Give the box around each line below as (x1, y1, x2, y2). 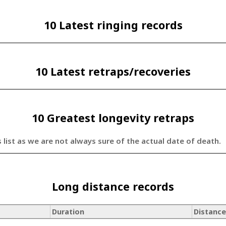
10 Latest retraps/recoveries (35, 64, 191, 79)
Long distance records (52, 179, 174, 194)
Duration (52, 207, 85, 217)
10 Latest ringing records (43, 17, 183, 32)
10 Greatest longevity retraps (32, 110, 194, 125)
